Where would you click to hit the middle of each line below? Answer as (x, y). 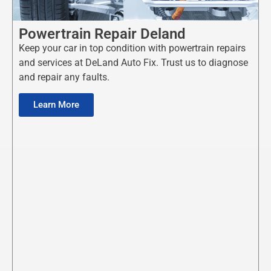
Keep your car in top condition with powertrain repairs (132, 48)
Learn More (56, 105)
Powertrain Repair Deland (102, 34)
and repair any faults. (64, 77)
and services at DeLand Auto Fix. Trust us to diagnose (133, 62)
